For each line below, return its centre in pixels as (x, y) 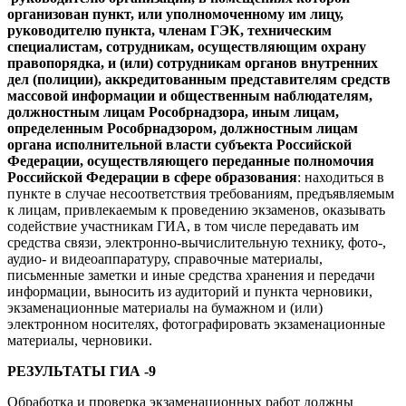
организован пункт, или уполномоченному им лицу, (175, 14)
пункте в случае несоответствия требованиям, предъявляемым (201, 193)
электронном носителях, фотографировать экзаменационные (196, 324)
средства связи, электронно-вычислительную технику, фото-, (197, 242)
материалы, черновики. (80, 340)
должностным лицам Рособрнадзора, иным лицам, (173, 111)
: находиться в (341, 177)
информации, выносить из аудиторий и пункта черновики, (190, 291)
